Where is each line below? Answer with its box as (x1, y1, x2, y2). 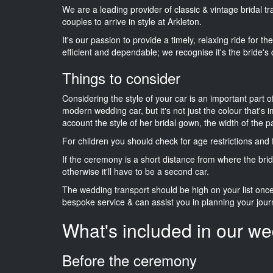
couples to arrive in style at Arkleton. (62, 15, 202, 27)
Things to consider (62, 66, 180, 88)
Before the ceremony (62, 249, 197, 271)
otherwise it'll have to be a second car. (62, 165, 209, 177)
